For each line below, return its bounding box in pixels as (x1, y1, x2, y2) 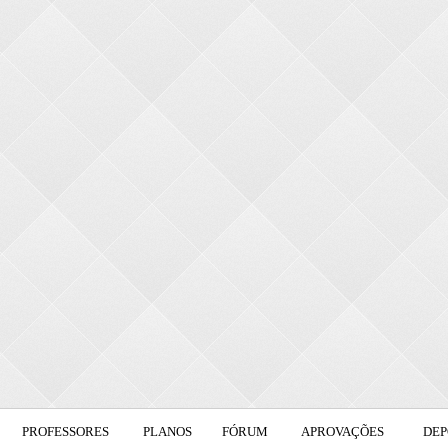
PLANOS (143, 424, 192, 439)
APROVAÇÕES (301, 424, 384, 439)
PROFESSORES (22, 424, 109, 439)
